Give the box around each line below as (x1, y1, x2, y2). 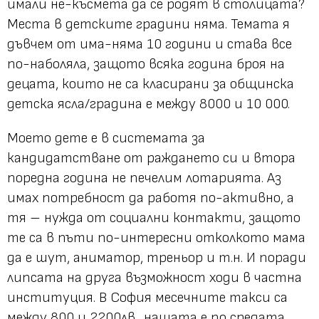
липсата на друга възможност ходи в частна (7, 268, 302, 286)
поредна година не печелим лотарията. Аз (7, 169, 281, 187)
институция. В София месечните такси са (7, 288, 288, 306)
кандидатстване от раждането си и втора (7, 149, 296, 167)
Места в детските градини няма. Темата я (7, 15, 290, 33)
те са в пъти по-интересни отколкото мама (7, 229, 305, 246)
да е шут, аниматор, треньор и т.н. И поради (7, 249, 306, 266)
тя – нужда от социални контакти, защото (7, 209, 300, 226)
